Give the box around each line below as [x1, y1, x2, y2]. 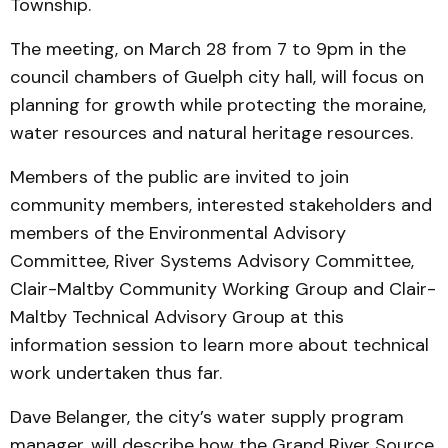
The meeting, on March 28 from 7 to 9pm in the [10, 37, 406, 61]
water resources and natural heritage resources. [10, 121, 413, 145]
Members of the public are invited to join [10, 165, 349, 189]
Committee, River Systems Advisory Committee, [10, 249, 414, 273]
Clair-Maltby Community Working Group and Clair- [10, 277, 436, 301]
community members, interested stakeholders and [10, 193, 432, 217]
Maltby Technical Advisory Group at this [10, 305, 344, 329]
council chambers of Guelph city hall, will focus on [10, 65, 424, 89]
